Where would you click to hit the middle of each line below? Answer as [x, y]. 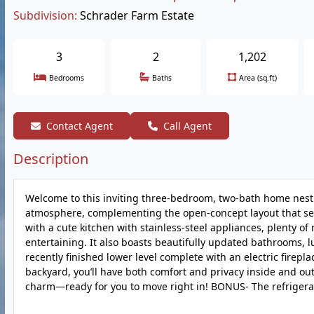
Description [51, 159]
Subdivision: [45, 15]
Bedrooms [67, 78]
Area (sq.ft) [258, 78]
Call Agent [187, 126]
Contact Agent [80, 126]
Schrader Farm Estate [137, 15]
